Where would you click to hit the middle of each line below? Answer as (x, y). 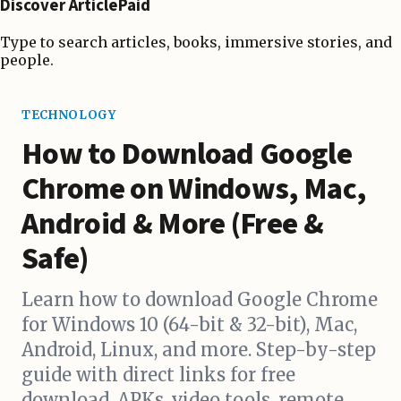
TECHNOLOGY (69, 115)
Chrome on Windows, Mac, (194, 190)
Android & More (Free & (173, 225)
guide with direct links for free (158, 375)
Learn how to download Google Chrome (200, 300)
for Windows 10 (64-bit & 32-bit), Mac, (189, 325)
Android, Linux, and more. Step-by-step (199, 350)
